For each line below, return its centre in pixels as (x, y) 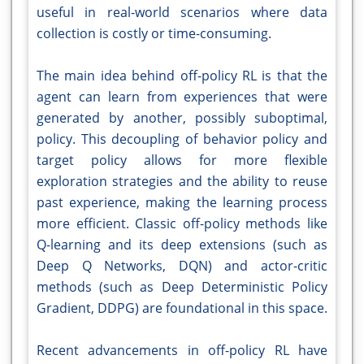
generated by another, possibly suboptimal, (182, 118)
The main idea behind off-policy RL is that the (182, 76)
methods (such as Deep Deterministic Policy (182, 287)
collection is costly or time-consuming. (154, 34)
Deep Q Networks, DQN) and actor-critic (182, 266)
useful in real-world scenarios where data (182, 13)
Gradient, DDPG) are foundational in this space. (182, 308)
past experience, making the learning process (182, 203)
